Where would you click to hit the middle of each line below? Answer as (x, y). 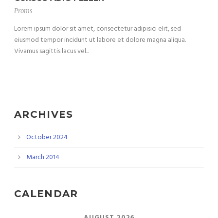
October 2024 (47, 137)
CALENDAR (46, 193)
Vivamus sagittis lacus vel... (52, 51)
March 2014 (43, 157)
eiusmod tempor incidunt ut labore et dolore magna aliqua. (100, 40)
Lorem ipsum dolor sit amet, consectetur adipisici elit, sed (98, 29)
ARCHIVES (44, 114)
